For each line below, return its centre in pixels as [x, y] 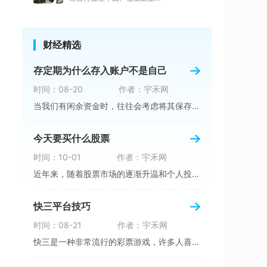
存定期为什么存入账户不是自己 [100, 70]
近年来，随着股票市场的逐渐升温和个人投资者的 [195, 174]
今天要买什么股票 [72, 138]
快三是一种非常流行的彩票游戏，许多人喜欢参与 [195, 242]
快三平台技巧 [62, 206]
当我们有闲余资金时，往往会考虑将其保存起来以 [195, 106]
